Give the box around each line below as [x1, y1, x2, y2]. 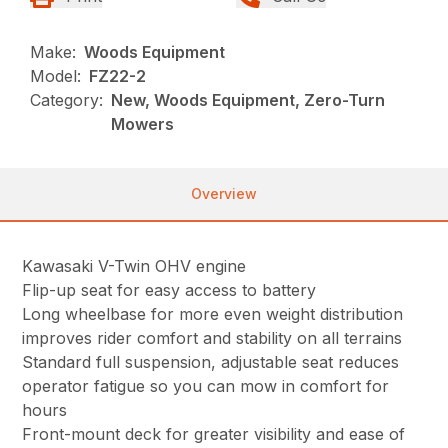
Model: [30, 65, 82, 86]
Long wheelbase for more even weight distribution [22, 303, 404, 324]
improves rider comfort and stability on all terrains [22, 327, 403, 348]
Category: [30, 89, 104, 110]
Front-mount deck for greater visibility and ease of [22, 423, 406, 444]
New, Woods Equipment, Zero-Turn [111, 89, 386, 110]
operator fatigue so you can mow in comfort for [22, 375, 390, 396]
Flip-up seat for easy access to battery [22, 279, 317, 300]
